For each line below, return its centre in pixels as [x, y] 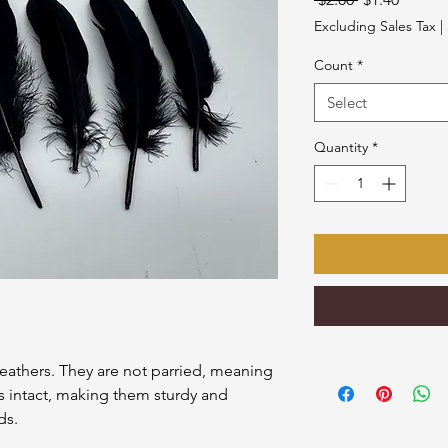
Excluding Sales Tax [375, 25]
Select [347, 102]
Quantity [341, 146]
